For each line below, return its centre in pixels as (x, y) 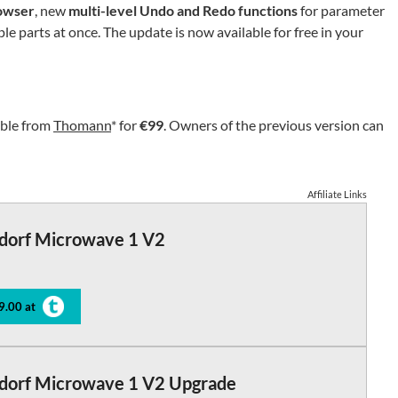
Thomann (82, 125)
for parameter (341, 10)
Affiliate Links (337, 194)
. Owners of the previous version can (274, 125)
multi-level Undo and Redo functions (183, 10)
